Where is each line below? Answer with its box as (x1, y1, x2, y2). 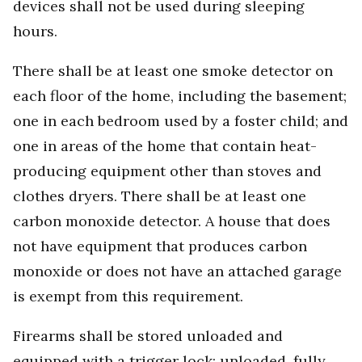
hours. (13, 22, 57, 41)
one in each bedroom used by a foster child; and (13, 112, 348, 131)
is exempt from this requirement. (13, 287, 243, 306)
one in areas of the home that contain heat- (13, 137, 317, 156)
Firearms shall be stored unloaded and (13, 326, 283, 346)
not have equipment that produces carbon (13, 237, 307, 256)
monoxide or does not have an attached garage (13, 262, 342, 281)
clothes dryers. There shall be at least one (13, 187, 306, 206)
